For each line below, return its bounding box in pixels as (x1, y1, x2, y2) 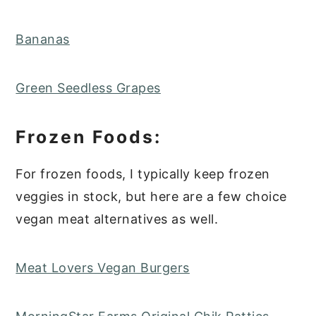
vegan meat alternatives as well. (16, 212, 219, 227)
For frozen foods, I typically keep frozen (16, 166, 270, 182)
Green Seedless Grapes (16, 80, 161, 96)
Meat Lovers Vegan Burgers (16, 260, 190, 276)
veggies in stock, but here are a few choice (16, 189, 287, 205)
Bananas (16, 32, 70, 47)
